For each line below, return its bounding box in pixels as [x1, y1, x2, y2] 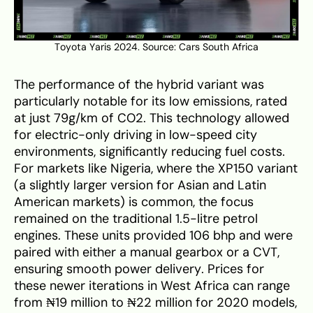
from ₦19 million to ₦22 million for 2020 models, [14, 294, 297, 310]
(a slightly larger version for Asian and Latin [14, 177, 266, 193]
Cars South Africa [179, 41, 259, 53]
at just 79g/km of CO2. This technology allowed [14, 110, 289, 126]
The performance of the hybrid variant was [14, 76, 264, 92]
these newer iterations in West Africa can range [14, 277, 290, 293]
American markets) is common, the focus [14, 194, 254, 210]
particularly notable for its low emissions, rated [14, 93, 287, 109]
